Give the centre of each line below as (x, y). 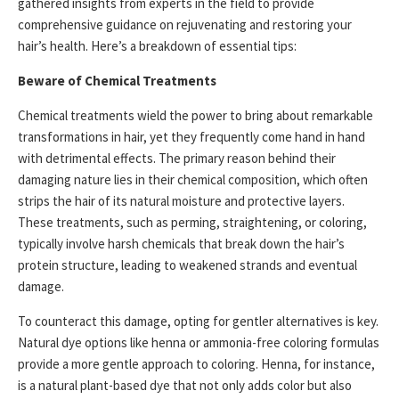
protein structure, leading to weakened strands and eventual (187, 265)
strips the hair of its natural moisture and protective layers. (181, 201)
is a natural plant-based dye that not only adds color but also (185, 385)
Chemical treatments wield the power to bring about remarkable (195, 115)
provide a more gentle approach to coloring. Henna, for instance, (196, 364)
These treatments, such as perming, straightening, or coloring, (192, 222)
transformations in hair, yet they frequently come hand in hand (191, 137)
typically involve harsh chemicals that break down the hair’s (181, 244)
